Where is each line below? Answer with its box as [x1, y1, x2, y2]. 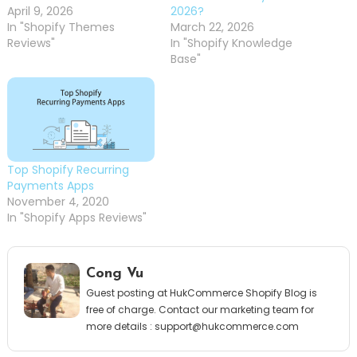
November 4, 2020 [6, 193, 109, 210]
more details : [85, 319, 155, 333]
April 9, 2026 [6, 2, 73, 19]
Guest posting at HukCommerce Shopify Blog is [85, 285, 317, 300]
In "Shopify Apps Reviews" [6, 209, 147, 226]
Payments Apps [6, 177, 94, 194]
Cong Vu [85, 265, 143, 281]
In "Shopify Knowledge [171, 34, 292, 51]
